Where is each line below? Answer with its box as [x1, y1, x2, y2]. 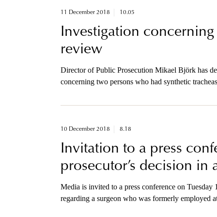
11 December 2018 [60, 10, 110, 16]
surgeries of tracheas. [60, 206, 124, 215]
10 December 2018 [60, 126, 110, 133]
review [60, 43, 102, 58]
